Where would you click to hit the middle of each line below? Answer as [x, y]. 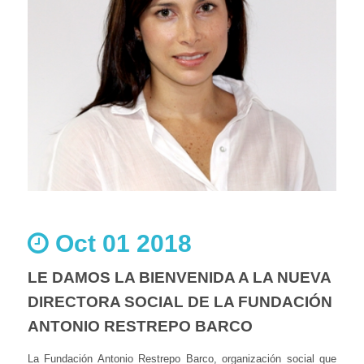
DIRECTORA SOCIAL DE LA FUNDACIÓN [180, 301]
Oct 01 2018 [120, 243]
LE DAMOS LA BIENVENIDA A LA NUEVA [179, 277]
